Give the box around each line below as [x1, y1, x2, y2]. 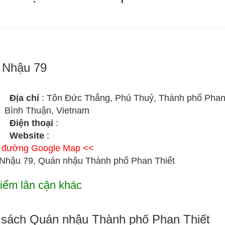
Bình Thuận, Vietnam [5, 105, 89, 116]
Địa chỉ [10, 93, 42, 103]
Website [10, 131, 47, 141]
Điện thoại [10, 118, 56, 128]
